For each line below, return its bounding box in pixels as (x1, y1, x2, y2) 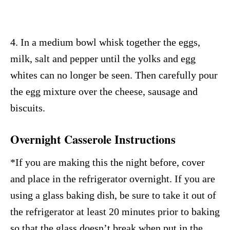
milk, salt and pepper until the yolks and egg (10, 52, 196, 64)
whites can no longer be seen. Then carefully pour (10, 69, 218, 81)
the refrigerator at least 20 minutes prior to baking (10, 205, 220, 217)
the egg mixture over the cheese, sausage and (10, 85, 198, 97)
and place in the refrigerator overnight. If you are (10, 172, 215, 184)
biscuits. (10, 102, 45, 113)
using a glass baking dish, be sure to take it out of (10, 189, 216, 201)
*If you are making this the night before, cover (10, 156, 205, 168)
